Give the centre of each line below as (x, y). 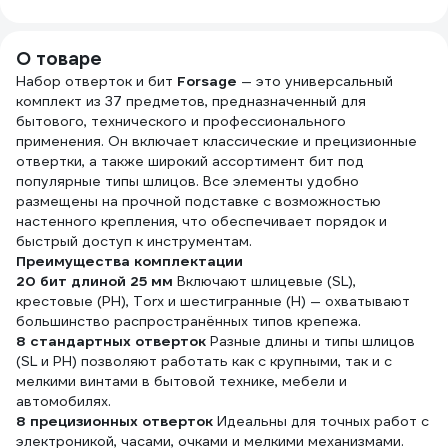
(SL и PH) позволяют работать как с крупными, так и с (204, 361)
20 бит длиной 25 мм (94, 281)
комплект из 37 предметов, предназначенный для (191, 101)
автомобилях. (63, 401)
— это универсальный (315, 81)
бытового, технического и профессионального (181, 121)
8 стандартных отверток (111, 341)
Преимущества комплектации (129, 261)
